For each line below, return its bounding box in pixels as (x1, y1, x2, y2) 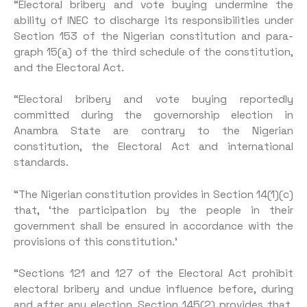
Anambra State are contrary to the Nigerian (14, 124, 293, 138)
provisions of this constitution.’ (14, 234, 177, 249)
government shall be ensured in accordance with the (14, 219, 293, 233)
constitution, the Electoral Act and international (14, 140, 293, 154)
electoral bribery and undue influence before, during (14, 282, 293, 297)
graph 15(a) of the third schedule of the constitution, (14, 45, 293, 60)
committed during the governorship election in (14, 108, 293, 123)
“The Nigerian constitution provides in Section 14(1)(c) (14, 187, 293, 201)
